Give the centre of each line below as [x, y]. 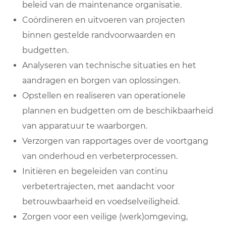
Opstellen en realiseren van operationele [104, 96]
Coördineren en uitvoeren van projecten [104, 20]
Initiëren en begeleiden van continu [95, 172]
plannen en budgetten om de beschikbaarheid [118, 111]
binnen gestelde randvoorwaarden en [99, 35]
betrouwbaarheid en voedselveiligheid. [101, 202]
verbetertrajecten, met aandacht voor [98, 187]
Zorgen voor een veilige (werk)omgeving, [105, 217]
